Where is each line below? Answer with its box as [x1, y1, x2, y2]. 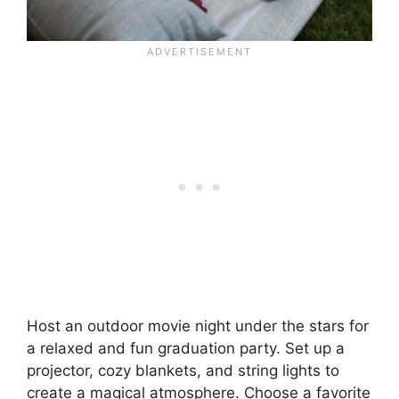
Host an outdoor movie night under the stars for [27, 317, 369, 336]
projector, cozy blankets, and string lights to [27, 362, 339, 380]
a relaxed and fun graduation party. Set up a [27, 339, 345, 358]
